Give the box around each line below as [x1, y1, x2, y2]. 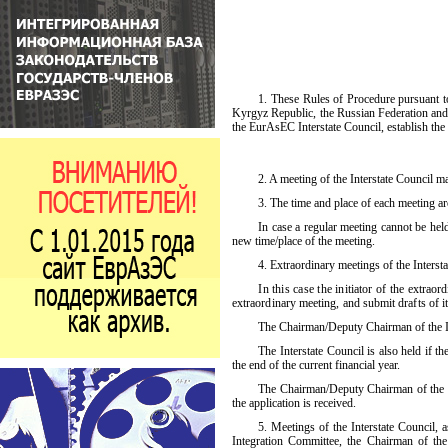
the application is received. [232, 396, 356, 410]
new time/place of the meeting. [232, 234, 375, 248]
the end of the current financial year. [232, 358, 400, 372]
